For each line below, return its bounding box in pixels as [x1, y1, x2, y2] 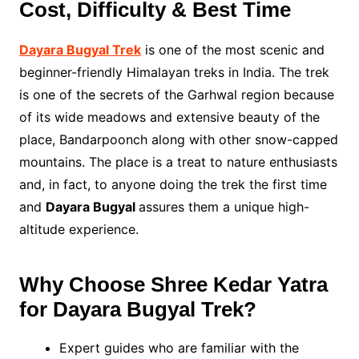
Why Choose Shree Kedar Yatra [18, 272, 328, 297]
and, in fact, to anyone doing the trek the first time [18, 176, 327, 193]
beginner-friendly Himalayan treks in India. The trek [18, 64, 329, 81]
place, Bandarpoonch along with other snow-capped [18, 131, 338, 148]
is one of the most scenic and [140, 42, 325, 58]
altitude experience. [18, 221, 139, 238]
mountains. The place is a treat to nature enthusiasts [18, 154, 337, 171]
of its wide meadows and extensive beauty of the [18, 109, 320, 126]
